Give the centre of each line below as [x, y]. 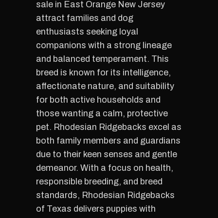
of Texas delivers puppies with [96, 209]
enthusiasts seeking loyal [87, 32]
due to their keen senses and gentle [107, 154]
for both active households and [98, 100]
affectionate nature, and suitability [105, 86]
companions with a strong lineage [104, 45]
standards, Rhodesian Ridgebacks [105, 195]
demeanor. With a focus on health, [105, 168]
